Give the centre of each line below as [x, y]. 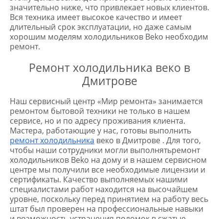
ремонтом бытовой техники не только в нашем [100, 111]
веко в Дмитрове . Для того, [148, 140]
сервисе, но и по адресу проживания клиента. [98, 121]
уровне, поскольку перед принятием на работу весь [109, 199]
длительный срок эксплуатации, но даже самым [101, 27]
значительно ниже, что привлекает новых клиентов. [109, 7]
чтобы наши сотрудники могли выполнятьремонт [105, 150]
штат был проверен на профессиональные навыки [107, 209]
